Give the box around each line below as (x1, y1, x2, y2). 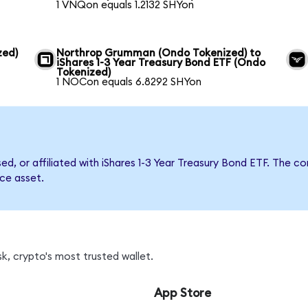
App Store (153, 287, 211, 299)
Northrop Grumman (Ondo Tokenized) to (56, 47, 261, 58)
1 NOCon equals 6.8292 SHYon (56, 76, 202, 87)
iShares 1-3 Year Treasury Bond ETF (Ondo (56, 57, 266, 68)
